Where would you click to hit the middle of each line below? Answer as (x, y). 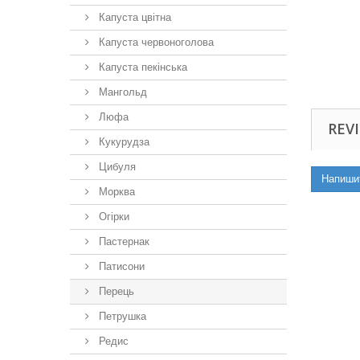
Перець (115, 291)
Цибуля (116, 167)
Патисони (120, 266)
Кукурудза (123, 142)
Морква (115, 192)
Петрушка (121, 316)
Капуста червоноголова (155, 42)
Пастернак (123, 241)
